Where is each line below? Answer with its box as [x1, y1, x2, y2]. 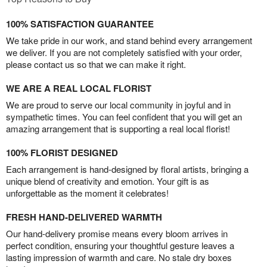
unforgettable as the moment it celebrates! [6, 187, 169, 200]
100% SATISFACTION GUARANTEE [6, 17, 154, 31]
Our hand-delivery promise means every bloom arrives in [6, 227, 228, 240]
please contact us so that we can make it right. [6, 58, 186, 71]
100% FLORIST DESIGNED [6, 146, 118, 160]
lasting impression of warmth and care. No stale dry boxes [6, 251, 232, 264]
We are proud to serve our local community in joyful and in [6, 98, 231, 111]
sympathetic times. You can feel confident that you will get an [6, 110, 242, 123]
